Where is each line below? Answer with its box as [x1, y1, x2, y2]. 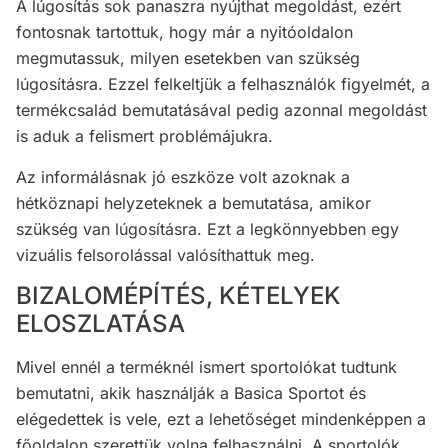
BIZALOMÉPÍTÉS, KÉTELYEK [16, 281, 341, 311]
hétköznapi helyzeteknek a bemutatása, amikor [16, 192, 371, 213]
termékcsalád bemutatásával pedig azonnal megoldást [16, 100, 427, 121]
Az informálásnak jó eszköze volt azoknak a [16, 166, 350, 187]
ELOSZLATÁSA [16, 309, 185, 339]
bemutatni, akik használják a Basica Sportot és [16, 383, 366, 404]
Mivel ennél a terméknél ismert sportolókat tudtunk [16, 357, 397, 378]
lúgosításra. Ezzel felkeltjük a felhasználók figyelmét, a [16, 74, 430, 95]
